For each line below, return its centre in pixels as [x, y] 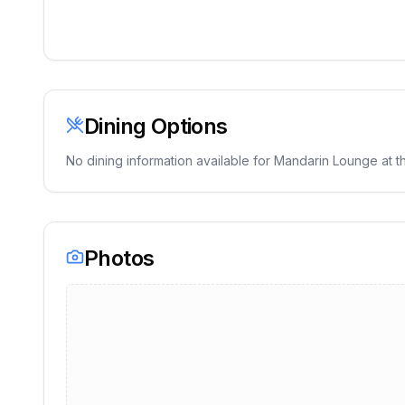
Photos [119, 258]
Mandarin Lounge [326, 160]
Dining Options [156, 126]
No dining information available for [170, 160]
